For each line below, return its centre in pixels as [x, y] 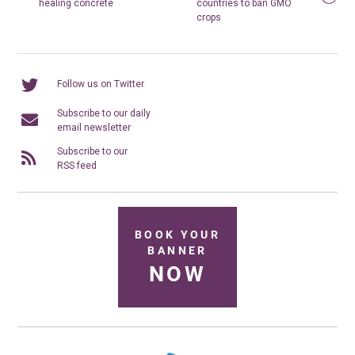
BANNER [177, 251]
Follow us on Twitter [101, 84]
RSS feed [77, 165]
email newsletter [94, 127]
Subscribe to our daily [104, 113]
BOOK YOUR [177, 235]
